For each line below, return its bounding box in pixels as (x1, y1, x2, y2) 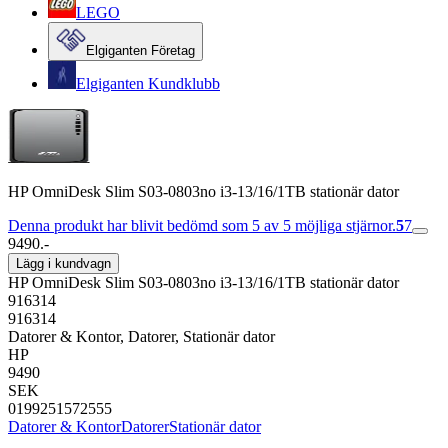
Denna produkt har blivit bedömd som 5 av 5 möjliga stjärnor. (8, 217, 396, 234)
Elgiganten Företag (86, 43, 195, 58)
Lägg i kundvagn (16, 256, 111, 271)
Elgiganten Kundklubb (76, 75, 220, 92)
